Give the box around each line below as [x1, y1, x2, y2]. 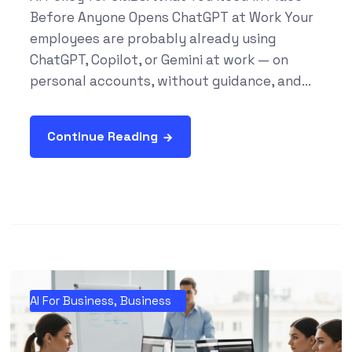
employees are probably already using [29, 29, 276, 47]
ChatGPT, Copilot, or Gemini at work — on [29, 50, 288, 68]
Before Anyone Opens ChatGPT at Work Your [29, 8, 313, 26]
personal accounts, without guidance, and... [29, 71, 311, 90]
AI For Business [29, 292, 114, 308]
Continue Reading [46, 127, 158, 145]
